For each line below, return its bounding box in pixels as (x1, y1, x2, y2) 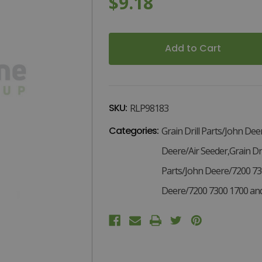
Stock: (109, 35, 132, 47)
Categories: (109, 123, 158, 137)
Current (109, 24, 137, 36)
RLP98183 (129, 101, 168, 115)
